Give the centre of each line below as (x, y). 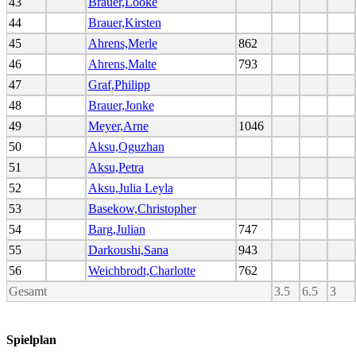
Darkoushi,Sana (128, 250)
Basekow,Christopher (142, 208)
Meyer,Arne (118, 126)
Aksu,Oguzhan (126, 146)
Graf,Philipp (119, 84)
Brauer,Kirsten (124, 22)
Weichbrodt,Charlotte (141, 270)
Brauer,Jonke (121, 105)
